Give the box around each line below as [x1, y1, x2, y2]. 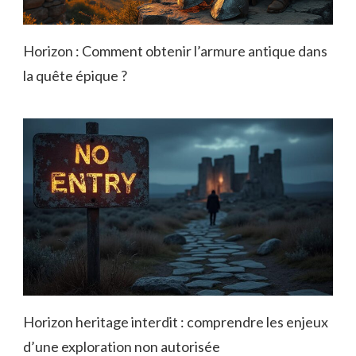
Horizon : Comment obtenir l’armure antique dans [23, 41, 327, 60]
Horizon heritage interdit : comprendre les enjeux [23, 312, 328, 331]
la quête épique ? [23, 66, 127, 84]
